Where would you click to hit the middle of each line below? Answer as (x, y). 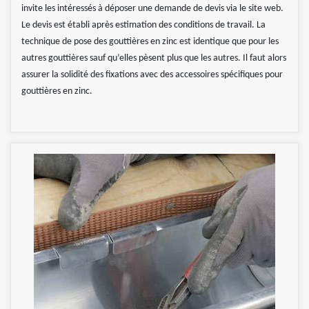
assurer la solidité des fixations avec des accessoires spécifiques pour (152, 75)
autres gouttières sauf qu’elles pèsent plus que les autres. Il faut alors (154, 59)
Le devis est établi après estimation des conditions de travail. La (143, 26)
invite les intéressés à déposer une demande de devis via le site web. (152, 9)
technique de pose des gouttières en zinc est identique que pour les (150, 42)
